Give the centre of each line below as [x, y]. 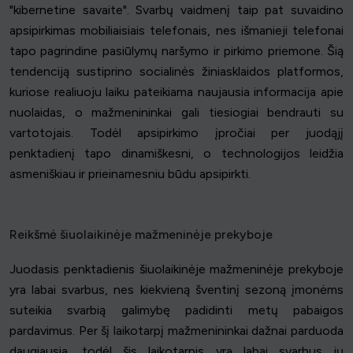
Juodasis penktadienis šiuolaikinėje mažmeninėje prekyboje [176, 269]
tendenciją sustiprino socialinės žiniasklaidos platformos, [176, 72]
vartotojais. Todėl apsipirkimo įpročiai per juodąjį [176, 133]
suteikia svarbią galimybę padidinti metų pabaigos [176, 310]
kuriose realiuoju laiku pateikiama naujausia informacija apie [176, 92]
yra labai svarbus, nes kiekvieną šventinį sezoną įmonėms [176, 290]
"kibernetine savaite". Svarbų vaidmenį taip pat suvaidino [176, 10]
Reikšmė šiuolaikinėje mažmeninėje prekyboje [141, 235]
